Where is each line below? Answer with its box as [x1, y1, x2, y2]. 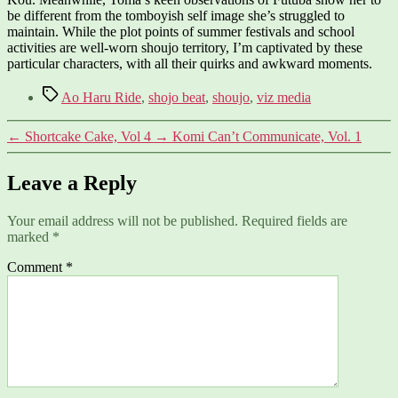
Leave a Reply [7, 171, 137, 195]
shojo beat [148, 89, 205, 105]
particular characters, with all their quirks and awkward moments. [7, 55, 372, 71]
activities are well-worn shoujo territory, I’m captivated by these [7, 39, 362, 55]
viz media [257, 89, 311, 105]
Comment [7, 259, 66, 275]
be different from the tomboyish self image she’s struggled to [7, 7, 345, 23]
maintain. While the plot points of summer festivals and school [7, 23, 354, 39]
